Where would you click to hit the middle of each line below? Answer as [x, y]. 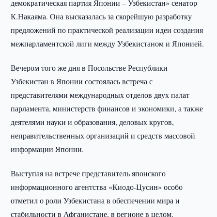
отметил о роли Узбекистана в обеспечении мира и [95, 200]
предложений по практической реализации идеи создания [107, 30]
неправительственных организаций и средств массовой [103, 135]
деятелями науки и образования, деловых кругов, [93, 122]
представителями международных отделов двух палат [100, 95]
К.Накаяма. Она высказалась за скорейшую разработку [101, 16]
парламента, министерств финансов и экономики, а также [107, 108]
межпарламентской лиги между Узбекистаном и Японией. [108, 43]
